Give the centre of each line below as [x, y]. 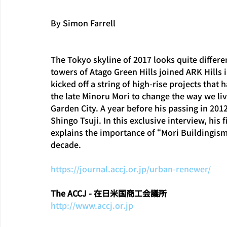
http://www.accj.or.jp [92, 205]
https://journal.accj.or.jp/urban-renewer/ [131, 169]
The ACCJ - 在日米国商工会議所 [109, 193]
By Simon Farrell [83, 23]
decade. [66, 144]
